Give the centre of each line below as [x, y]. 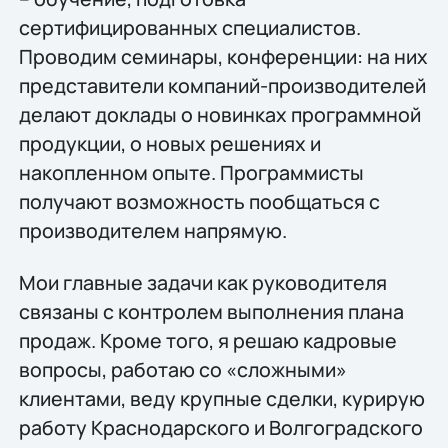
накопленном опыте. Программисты [191, 173]
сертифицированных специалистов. [189, 28]
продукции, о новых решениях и [169, 144]
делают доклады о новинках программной [219, 115]
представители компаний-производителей [222, 86]
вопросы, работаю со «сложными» [182, 369]
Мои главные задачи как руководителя [202, 282]
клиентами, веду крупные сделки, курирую [221, 398]
